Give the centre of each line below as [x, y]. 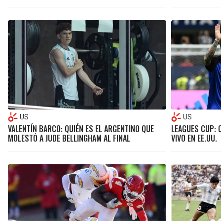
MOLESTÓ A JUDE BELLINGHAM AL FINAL [69, 138]
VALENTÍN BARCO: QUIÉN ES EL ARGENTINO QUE [81, 129]
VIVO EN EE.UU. [194, 138]
